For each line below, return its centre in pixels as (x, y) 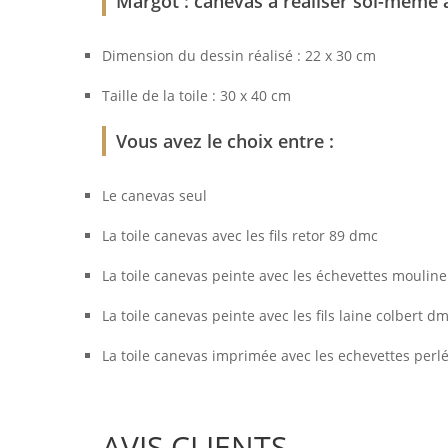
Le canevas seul (154, 196)
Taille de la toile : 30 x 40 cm (196, 96)
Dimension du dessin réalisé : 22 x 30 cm (239, 56)
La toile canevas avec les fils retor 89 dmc (240, 236)
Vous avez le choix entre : (225, 141)
